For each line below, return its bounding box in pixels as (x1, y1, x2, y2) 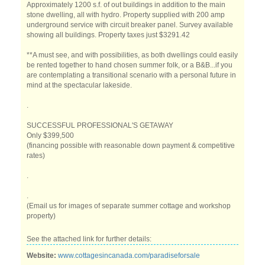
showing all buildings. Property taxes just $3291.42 (27, 31, 190, 39)
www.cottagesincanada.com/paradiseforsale (58, 251, 200, 260)
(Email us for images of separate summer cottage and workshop (27, 202, 231, 210)
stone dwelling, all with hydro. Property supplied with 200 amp (27, 11, 225, 19)
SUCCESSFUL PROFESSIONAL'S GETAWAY (27, 121, 173, 130)
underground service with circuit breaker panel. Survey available (27, 21, 233, 29)
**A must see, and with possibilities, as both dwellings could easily (27, 51, 238, 59)
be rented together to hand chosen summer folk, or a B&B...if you (27, 61, 232, 69)
